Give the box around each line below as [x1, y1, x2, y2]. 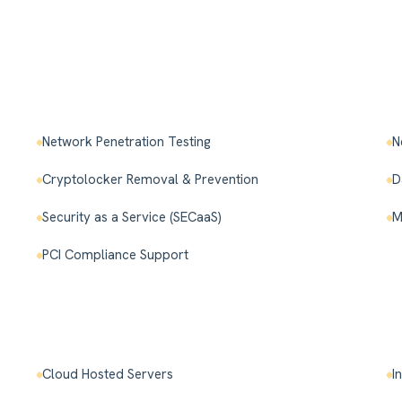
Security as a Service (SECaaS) [42, 208, 223, 227]
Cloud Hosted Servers [42, 365, 174, 384]
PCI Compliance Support [42, 246, 189, 265]
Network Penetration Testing [42, 133, 212, 152]
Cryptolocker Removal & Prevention [42, 170, 259, 189]
